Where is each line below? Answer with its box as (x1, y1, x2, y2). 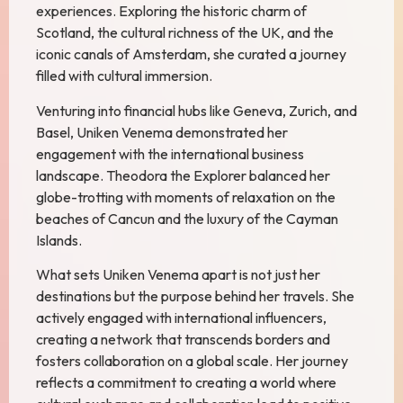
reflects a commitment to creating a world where (36, 373, 336, 392)
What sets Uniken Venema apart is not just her (36, 265, 320, 284)
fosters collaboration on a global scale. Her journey (36, 352, 348, 371)
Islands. (36, 230, 82, 249)
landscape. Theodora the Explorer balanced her (36, 166, 330, 184)
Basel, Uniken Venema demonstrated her (36, 122, 288, 141)
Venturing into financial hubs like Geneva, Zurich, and (36, 101, 357, 120)
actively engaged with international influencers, (36, 309, 327, 327)
